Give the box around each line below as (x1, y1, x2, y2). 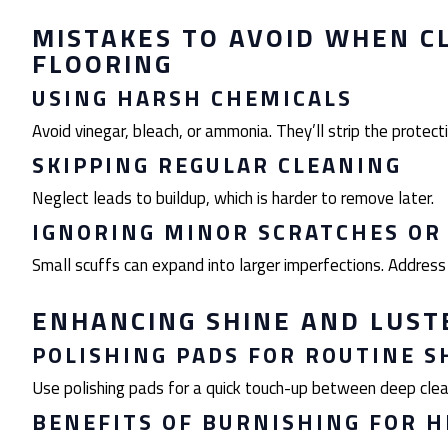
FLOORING (32, 44, 173, 83)
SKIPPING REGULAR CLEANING (32, 148, 402, 182)
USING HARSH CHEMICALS (32, 81, 353, 115)
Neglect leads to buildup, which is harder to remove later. (32, 185, 434, 211)
